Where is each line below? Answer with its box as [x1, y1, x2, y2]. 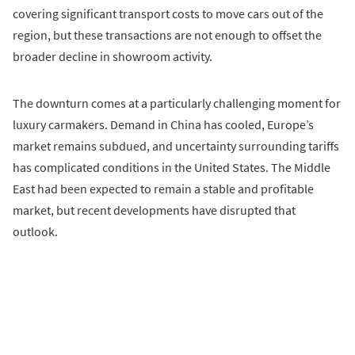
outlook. [13, 223, 58, 240]
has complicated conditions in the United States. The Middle [13, 159, 330, 176]
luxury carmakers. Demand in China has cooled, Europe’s [13, 116, 314, 133]
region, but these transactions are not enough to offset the [13, 27, 322, 44]
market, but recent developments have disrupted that [13, 202, 296, 219]
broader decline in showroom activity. [13, 48, 212, 65]
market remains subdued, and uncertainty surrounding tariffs [13, 138, 339, 155]
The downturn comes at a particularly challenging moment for [13, 95, 341, 112]
